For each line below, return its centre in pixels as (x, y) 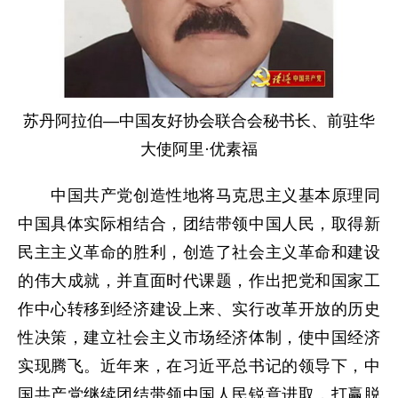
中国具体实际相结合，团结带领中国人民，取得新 (199, 223)
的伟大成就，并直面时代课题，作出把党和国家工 (199, 280)
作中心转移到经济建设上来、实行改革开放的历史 (199, 309)
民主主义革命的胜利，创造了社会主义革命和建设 (199, 252)
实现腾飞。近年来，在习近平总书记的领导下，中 (199, 366)
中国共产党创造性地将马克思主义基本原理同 (199, 195)
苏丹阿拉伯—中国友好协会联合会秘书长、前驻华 (199, 120)
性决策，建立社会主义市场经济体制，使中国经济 (199, 337)
